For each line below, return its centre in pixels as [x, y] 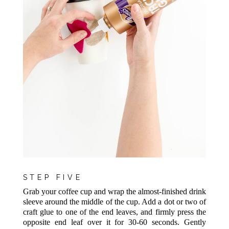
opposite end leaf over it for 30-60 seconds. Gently [114, 222]
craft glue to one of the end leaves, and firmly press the [114, 212]
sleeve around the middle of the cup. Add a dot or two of [114, 201]
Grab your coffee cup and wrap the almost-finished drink [114, 191]
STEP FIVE [53, 178]
